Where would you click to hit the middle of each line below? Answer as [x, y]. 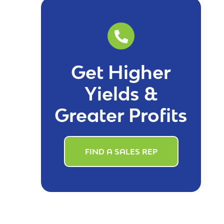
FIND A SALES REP [121, 152]
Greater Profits [121, 115]
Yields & [121, 94]
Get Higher [121, 72]
